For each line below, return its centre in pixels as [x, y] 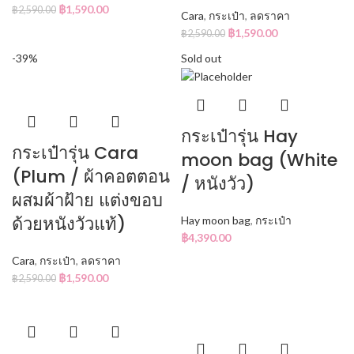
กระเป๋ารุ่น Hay [239, 137]
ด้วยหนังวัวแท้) [69, 224]
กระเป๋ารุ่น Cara [75, 153]
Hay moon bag [216, 220]
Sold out [201, 58]
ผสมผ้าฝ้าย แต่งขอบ [87, 200]
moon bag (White [259, 160]
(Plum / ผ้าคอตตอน [91, 176]
